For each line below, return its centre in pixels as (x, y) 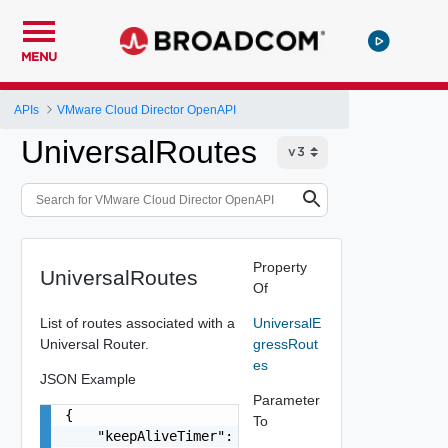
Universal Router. (94, 343)
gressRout (285, 343)
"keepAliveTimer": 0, (160, 435)
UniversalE (286, 322)
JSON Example (87, 378)
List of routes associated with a (137, 322)
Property (279, 266)
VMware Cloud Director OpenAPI (147, 109)
